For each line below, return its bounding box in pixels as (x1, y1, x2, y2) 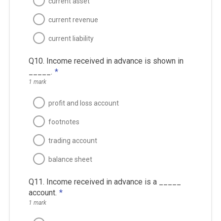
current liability (48, 34, 94, 42)
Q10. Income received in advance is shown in (28, 56, 184, 66)
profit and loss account (48, 99, 119, 107)
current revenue (48, 15, 98, 24)
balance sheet (48, 155, 92, 163)
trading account (48, 136, 97, 145)
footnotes (48, 117, 79, 126)
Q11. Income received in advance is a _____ (28, 177, 181, 186)
